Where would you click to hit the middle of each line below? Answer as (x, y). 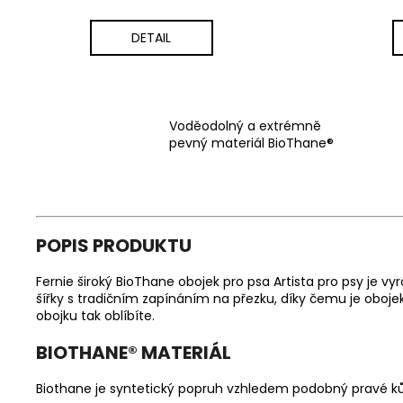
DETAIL (151, 37)
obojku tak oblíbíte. (95, 315)
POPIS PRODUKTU (114, 245)
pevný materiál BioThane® (251, 143)
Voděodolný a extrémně (245, 126)
